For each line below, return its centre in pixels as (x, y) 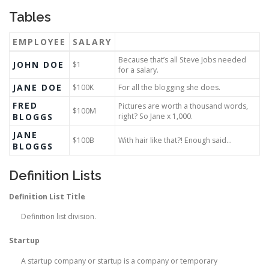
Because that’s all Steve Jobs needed (182, 60)
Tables (30, 17)
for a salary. (138, 70)
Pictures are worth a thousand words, (183, 106)
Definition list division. (59, 217)
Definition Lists (55, 176)
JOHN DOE (38, 65)
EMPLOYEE (39, 42)
